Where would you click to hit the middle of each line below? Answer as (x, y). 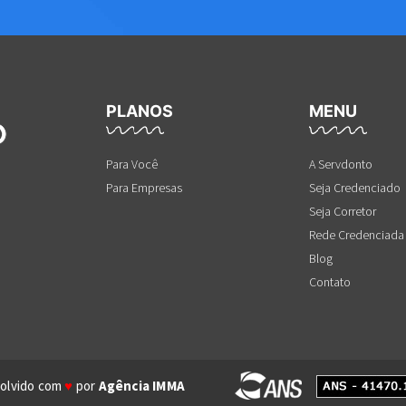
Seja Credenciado (355, 187)
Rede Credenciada (357, 234)
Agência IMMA (141, 385)
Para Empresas (144, 187)
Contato (330, 281)
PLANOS (140, 111)
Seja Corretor (343, 211)
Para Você (132, 164)
